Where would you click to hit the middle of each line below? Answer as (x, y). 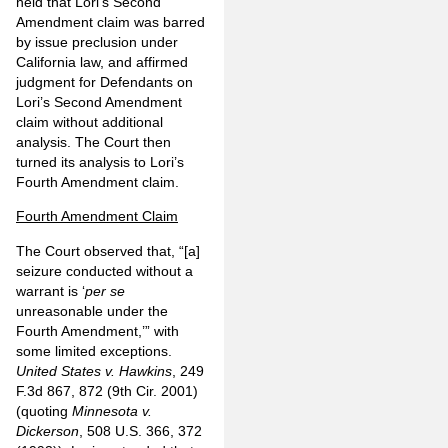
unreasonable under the (92, 310)
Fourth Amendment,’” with (97, 330)
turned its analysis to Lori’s (100, 161)
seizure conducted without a (104, 270)
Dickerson (47, 430)
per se (105, 290)
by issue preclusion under (97, 41)
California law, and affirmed (102, 61)
